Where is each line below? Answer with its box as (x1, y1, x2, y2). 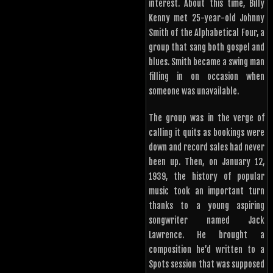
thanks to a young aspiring (149, 200, 264, 211)
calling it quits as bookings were (149, 127, 264, 138)
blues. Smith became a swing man (149, 57, 264, 68)
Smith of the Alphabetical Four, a (149, 27, 264, 38)
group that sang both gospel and (149, 42, 264, 53)
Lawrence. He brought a (149, 230, 264, 241)
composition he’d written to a (149, 244, 264, 255)
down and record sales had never (149, 142, 264, 153)
